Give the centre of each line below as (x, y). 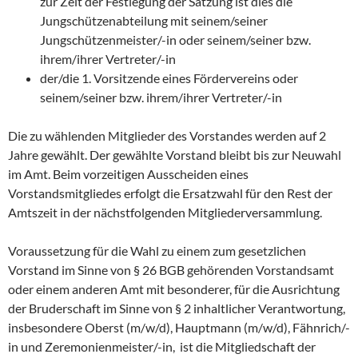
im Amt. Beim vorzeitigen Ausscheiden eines (128, 174)
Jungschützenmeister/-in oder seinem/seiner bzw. (175, 40)
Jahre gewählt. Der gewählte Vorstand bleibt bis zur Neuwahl (175, 155)
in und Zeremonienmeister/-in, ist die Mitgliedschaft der (162, 347)
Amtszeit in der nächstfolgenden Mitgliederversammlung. (165, 213)
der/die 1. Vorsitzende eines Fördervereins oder (169, 78)
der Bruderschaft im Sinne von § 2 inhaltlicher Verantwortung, (177, 308)
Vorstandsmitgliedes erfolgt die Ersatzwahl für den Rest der (170, 193)
